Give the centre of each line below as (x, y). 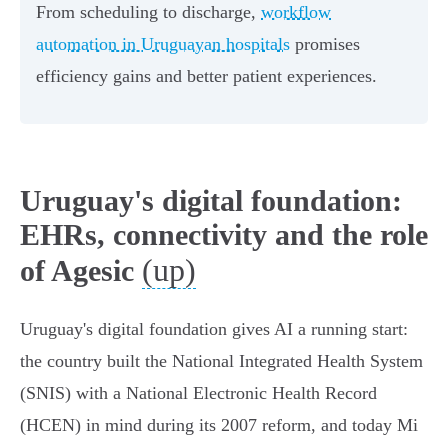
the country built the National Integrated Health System (221, 361)
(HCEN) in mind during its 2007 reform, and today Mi (219, 425)
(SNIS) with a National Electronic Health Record (198, 393)
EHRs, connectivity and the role (224, 235)
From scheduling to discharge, (148, 12)
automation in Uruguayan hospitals (163, 44)
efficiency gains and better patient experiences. (206, 76)
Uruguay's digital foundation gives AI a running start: (214, 329)
